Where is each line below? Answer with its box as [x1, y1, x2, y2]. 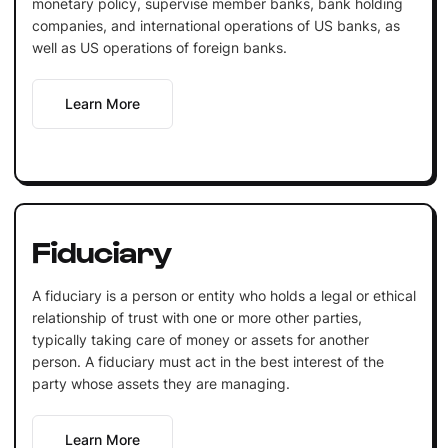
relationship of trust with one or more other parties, [31, 308, 362, 326]
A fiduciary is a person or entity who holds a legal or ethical [31, 286, 416, 304]
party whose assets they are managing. [31, 374, 290, 392]
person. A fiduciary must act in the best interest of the [31, 352, 384, 370]
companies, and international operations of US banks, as [31, 16, 400, 34]
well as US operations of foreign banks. [31, 38, 287, 56]
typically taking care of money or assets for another [31, 330, 369, 348]
